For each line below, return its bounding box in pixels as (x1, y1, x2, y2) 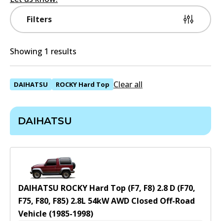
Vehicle (18, 208, 47, 219)
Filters (27, 14, 52, 25)
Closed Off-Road (131, 195, 195, 206)
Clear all (113, 79, 143, 90)
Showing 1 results (10, 46, 76, 57)
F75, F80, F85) (18, 195, 69, 206)
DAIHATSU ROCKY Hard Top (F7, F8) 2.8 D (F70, (18, 183, 195, 193)
